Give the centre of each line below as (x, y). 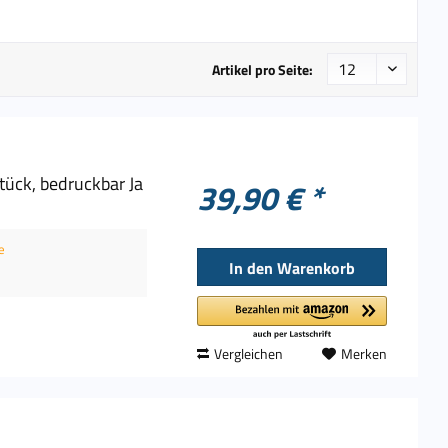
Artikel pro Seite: (262, 69)
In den (251, 268)
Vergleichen (249, 354)
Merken (364, 354)
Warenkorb (316, 268)
